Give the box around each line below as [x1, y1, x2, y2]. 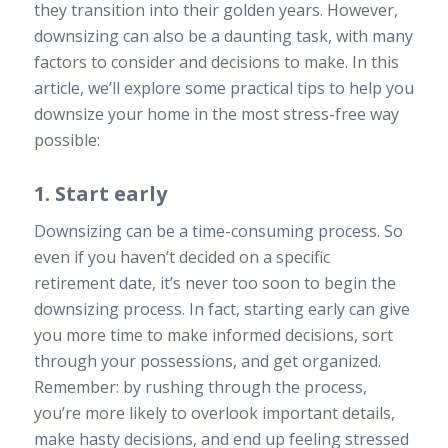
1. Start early [33, 179, 167, 207]
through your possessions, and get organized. [33, 350, 381, 373]
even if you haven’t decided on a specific [33, 246, 330, 269]
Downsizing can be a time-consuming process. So [33, 220, 403, 243]
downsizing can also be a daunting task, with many [33, 24, 413, 47]
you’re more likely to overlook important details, [33, 402, 395, 425]
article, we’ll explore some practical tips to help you [33, 76, 414, 99]
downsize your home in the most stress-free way [33, 102, 399, 125]
